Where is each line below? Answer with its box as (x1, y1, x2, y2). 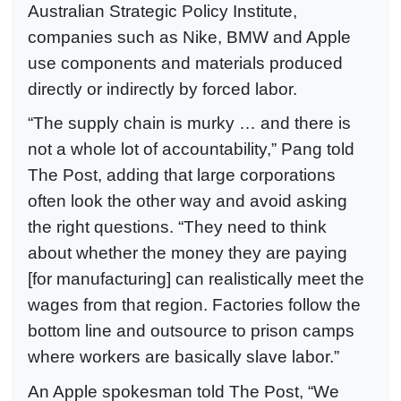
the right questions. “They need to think (28, 218, 327, 237)
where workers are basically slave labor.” (28, 347, 339, 367)
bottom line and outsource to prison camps (28, 321, 354, 341)
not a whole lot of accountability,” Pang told (28, 140, 354, 159)
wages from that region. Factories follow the (28, 295, 361, 315)
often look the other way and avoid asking (28, 192, 347, 211)
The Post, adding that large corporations (28, 166, 336, 185)
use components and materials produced (28, 53, 343, 73)
